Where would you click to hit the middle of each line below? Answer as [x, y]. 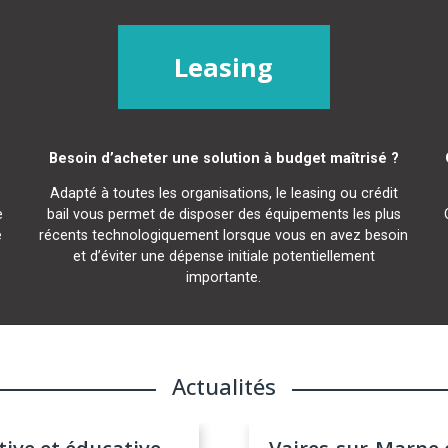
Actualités [224, 386]
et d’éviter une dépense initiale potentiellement [223, 257]
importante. [224, 278]
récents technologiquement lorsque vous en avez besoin [224, 236]
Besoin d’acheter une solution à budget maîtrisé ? [223, 158]
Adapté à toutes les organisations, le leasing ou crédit [223, 194]
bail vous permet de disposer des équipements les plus [223, 215]
